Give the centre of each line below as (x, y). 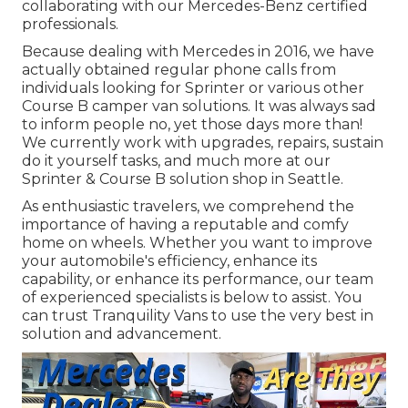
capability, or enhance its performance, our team (198, 280)
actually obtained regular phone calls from (179, 70)
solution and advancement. (122, 334)
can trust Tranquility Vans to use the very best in (198, 316)
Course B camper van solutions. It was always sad (199, 107)
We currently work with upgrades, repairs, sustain (203, 143)
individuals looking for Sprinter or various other (193, 88)
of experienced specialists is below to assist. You (192, 298)
